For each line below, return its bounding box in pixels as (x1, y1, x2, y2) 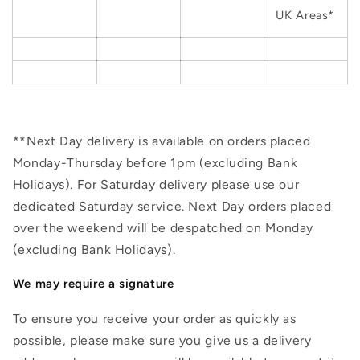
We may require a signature (12, 276, 174, 292)
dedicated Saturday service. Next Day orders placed (12, 198, 332, 215)
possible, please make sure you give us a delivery (12, 333, 312, 349)
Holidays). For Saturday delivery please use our (12, 177, 300, 193)
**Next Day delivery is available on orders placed (12, 133, 311, 149)
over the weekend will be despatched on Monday (12, 220, 314, 236)
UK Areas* (276, 7, 335, 22)
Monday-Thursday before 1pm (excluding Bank (12, 155, 298, 171)
